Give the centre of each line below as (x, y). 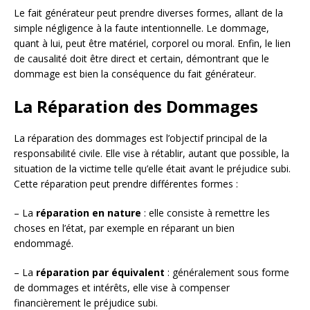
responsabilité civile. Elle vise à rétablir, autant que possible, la (152, 154)
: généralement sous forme (227, 273)
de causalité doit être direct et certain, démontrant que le (142, 59)
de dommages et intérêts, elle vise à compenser (122, 288)
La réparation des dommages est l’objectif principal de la (140, 138)
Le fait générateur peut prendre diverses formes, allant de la (148, 13)
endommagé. (44, 244)
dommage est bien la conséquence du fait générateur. (135, 74)
